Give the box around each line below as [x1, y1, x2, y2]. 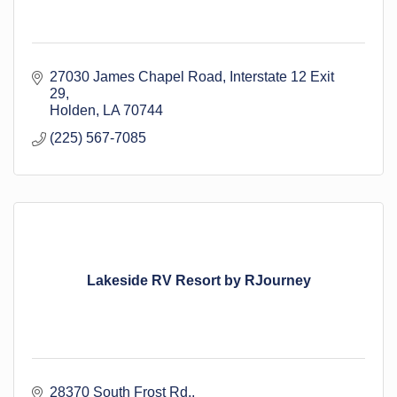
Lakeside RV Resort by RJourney [86, 272, 311, 288]
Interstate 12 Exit [230, 68, 334, 84]
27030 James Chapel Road [50, 68, 222, 84]
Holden [50, 102, 96, 118]
